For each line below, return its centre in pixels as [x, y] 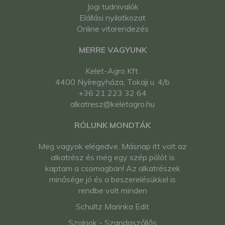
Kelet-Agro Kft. [113, 71]
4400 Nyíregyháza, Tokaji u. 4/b [113, 82]
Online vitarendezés [113, 29]
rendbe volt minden [113, 191]
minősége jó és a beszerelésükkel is [113, 180]
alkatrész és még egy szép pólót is [113, 157]
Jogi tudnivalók [113, 7]
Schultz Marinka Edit [113, 207]
